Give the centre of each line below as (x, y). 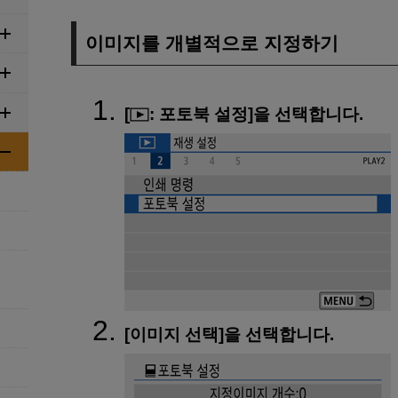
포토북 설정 (203, 115)
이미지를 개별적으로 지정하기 (212, 43)
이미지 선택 (174, 335)
